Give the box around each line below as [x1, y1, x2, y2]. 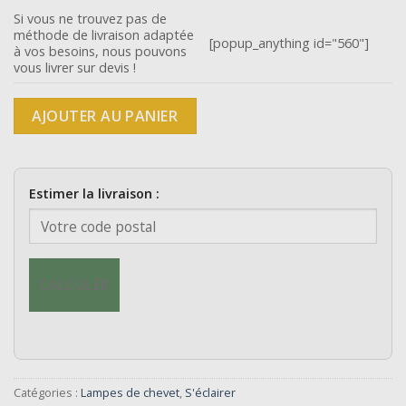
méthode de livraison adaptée [14, 25, 194, 43]
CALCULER [39, 274, 110, 295]
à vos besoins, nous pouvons [14, 42, 187, 60]
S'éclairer [185, 384, 236, 401]
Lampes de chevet [81, 384, 179, 401]
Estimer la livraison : [29, 184, 159, 202]
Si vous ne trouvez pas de [14, 9, 167, 27]
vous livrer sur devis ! [14, 58, 136, 76]
